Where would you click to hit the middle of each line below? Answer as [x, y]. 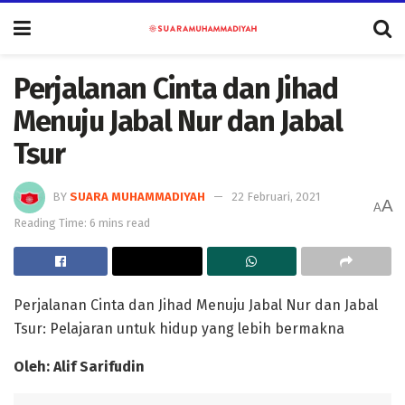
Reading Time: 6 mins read [82, 222]
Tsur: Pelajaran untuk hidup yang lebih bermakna [179, 328]
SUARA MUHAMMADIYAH [137, 196]
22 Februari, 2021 [276, 196]
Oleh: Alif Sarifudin [79, 366]
